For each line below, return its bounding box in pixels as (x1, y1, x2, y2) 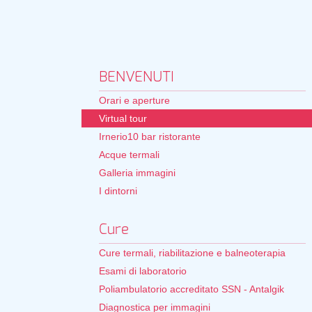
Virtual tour (99, 113, 147, 124)
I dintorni (99, 185, 137, 196)
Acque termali (99, 149, 159, 160)
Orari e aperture (99, 95, 170, 106)
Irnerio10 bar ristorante (99, 131, 201, 142)
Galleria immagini (99, 167, 175, 178)
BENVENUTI (99, 70, 173, 84)
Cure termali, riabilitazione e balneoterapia (99, 247, 286, 258)
